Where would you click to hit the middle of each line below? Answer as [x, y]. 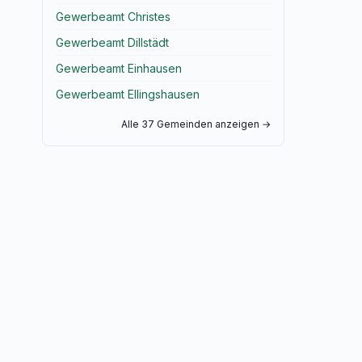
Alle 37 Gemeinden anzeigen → [196, 124]
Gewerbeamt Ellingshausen [128, 94]
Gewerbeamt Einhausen [119, 68]
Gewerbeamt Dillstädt [112, 42]
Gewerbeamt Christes [113, 17]
